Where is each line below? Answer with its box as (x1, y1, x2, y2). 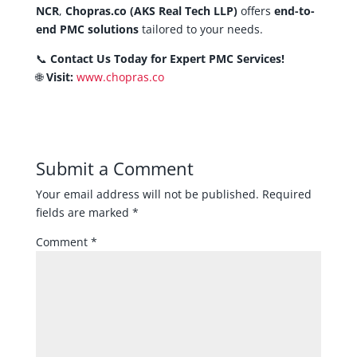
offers (237, 2, 274, 18)
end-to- (273, 2, 315, 18)
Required (261, 186, 312, 202)
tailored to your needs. (138, 21, 263, 37)
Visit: (45, 69, 73, 84)
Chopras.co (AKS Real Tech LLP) (65, 2, 237, 18)
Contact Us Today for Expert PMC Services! (49, 50, 284, 66)
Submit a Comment (35, 155, 194, 180)
